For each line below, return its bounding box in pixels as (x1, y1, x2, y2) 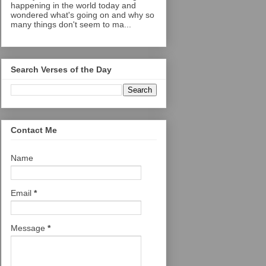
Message (11, 223, 47, 233)
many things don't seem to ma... (11, 20, 131, 30)
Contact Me (11, 125, 57, 135)
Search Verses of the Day (11, 64, 112, 74)
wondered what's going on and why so (11, 10, 154, 20)
